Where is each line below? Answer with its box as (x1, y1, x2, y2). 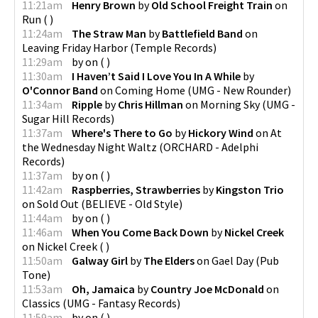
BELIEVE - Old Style (85, 197, 179, 211)
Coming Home (115, 83, 185, 97)
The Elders (143, 253, 194, 268)
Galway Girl (72, 253, 128, 268)
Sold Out (37, 197, 79, 211)
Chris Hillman (118, 97, 183, 111)
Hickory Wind (188, 126, 253, 140)
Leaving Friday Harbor (22, 40, 128, 55)
